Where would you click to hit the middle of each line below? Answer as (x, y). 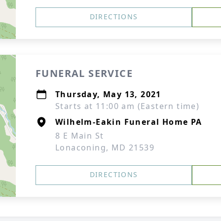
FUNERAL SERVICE (84, 73)
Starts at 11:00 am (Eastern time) (128, 106)
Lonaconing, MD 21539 (105, 147)
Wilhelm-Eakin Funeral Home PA (129, 122)
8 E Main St (80, 136)
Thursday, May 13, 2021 (108, 94)
